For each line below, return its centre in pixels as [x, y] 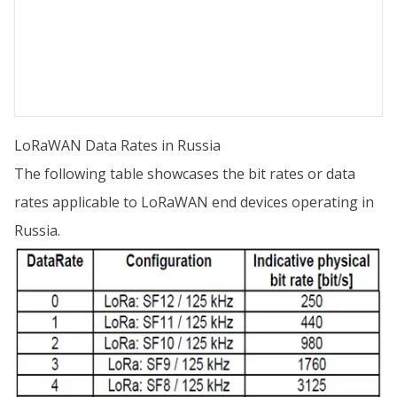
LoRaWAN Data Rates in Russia [117, 146]
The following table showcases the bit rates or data [185, 174]
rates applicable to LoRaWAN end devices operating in [194, 202]
